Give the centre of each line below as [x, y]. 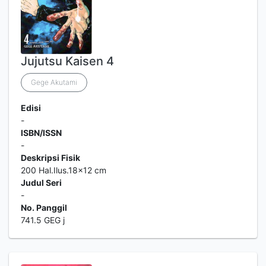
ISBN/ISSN [41, 133]
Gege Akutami [54, 82]
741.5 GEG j [43, 220]
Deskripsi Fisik [50, 158]
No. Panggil [44, 208]
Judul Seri [41, 183]
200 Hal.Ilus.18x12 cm [64, 170]
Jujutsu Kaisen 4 [67, 61]
